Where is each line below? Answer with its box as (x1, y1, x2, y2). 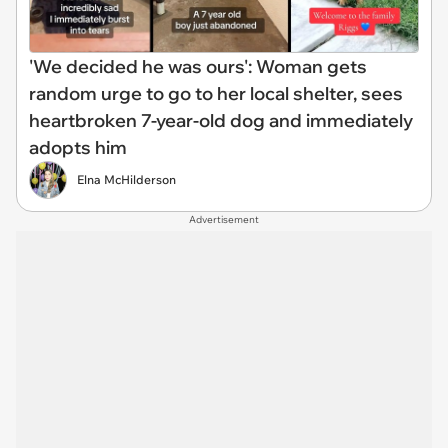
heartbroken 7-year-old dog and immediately (29, 108, 413, 132)
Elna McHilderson (77, 171, 176, 187)
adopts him (29, 135, 127, 159)
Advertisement (189, 212, 259, 226)
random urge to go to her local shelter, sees (29, 81, 403, 105)
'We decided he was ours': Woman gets (29, 54, 367, 78)
